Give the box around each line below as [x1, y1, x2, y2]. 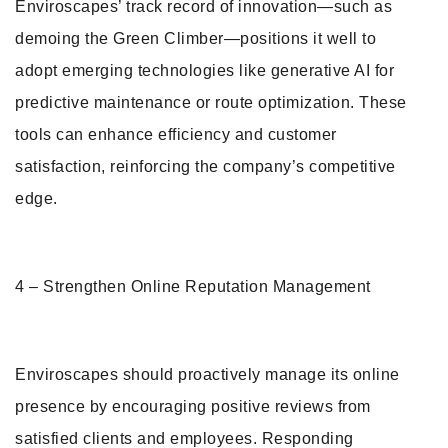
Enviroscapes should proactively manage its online [15, 366, 400, 383]
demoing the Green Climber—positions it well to [15, 30, 376, 47]
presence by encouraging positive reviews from [15, 398, 371, 415]
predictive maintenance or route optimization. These [15, 94, 407, 111]
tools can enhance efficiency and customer [15, 126, 337, 143]
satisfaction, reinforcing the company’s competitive [15, 158, 396, 175]
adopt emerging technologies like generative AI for [15, 62, 394, 79]
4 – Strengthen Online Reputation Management [15, 278, 371, 295]
